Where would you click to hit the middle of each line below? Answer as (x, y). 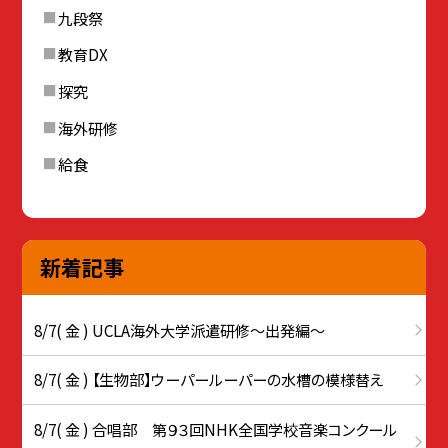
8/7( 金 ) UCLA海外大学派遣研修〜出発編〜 (180, 329)
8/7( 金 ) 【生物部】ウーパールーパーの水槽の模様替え (209, 379)
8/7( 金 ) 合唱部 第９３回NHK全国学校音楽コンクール (216, 428)
